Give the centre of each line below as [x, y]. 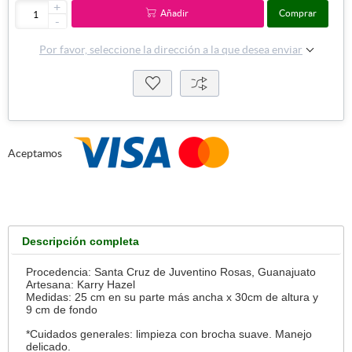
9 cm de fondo [64, 310]
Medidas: [51, 297]
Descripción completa [80, 242]
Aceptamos [35, 154]
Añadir [174, 13]
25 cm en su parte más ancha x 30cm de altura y [197, 297]
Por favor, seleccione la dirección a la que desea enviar [171, 49]
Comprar [297, 13]
